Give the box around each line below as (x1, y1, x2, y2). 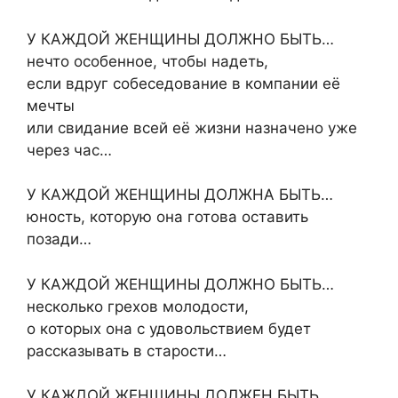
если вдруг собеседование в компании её (27, 74, 340, 92)
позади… (27, 230, 92, 249)
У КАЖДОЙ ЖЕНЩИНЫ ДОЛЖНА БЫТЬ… (27, 186, 333, 204)
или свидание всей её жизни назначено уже (27, 118, 357, 137)
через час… (27, 140, 112, 159)
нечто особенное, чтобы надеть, (27, 52, 268, 70)
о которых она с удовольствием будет (27, 319, 311, 338)
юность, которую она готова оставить (27, 208, 308, 227)
